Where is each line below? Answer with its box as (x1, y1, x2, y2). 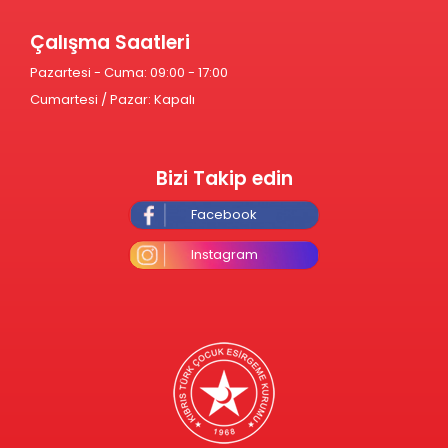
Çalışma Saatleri (30, 29, 190, 56)
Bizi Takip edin (155, 165, 293, 192)
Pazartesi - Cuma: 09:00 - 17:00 (30, 63, 228, 82)
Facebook (191, 205, 257, 224)
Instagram (190, 245, 258, 264)
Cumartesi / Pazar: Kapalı (30, 90, 198, 109)
